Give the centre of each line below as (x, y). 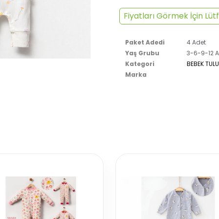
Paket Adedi (145, 42)
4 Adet (196, 42)
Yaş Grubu (142, 53)
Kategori (140, 64)
